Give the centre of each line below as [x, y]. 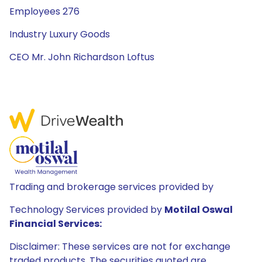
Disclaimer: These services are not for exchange [120, 247]
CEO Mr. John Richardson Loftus [82, 57]
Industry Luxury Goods [60, 34]
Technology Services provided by [87, 210]
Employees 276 [44, 11]
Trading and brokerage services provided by [111, 187]
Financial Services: [56, 224]
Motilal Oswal [199, 210]
